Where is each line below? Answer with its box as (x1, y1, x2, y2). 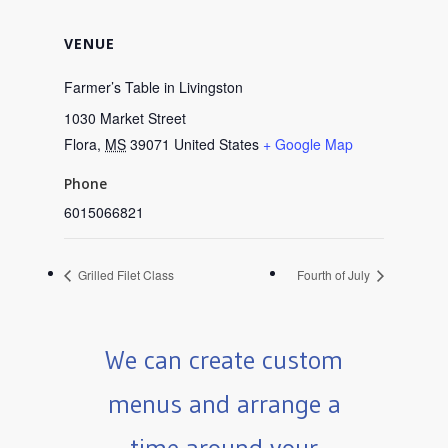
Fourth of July (297, 266, 373, 284)
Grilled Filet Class (75, 266, 174, 284)
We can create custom (105, 344, 343, 377)
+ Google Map (263, 134, 353, 154)
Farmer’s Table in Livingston (64, 77, 243, 97)
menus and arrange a (107, 388, 341, 421)
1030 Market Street (64, 108, 186, 128)
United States (174, 134, 259, 154)
